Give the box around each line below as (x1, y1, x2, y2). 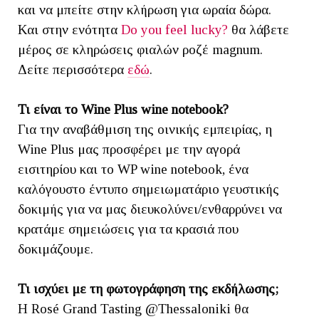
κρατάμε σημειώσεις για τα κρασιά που (18, 221, 239, 236)
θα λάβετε (231, 21, 289, 37)
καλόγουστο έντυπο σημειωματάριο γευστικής (18, 181, 279, 197)
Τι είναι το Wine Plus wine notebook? (18, 101, 229, 117)
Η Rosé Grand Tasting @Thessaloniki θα (18, 300, 249, 316)
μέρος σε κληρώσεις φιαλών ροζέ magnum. (18, 41, 263, 57)
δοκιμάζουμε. (18, 241, 93, 256)
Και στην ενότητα (18, 21, 121, 37)
